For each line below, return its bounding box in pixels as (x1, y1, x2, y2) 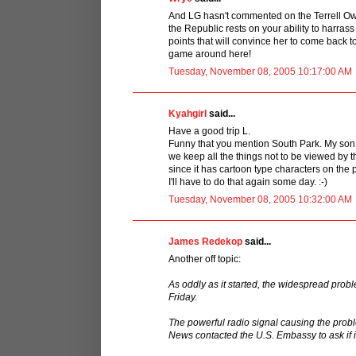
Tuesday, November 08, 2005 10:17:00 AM (168, 65, 352, 77)
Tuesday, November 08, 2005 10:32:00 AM (168, 193, 352, 205)
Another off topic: (168, 253, 241, 265)
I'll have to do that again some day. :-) (168, 176, 327, 188)
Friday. (168, 291, 197, 303)
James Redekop (168, 235, 242, 247)
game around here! (168, 48, 251, 60)
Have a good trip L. (168, 125, 250, 137)
